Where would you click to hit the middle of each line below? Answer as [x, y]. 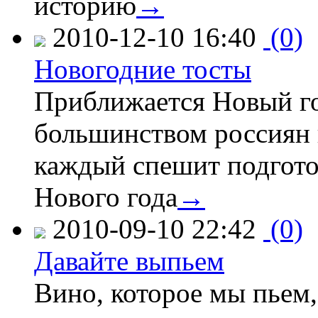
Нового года [106, 197]
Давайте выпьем [129, 261]
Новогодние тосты [143, 69]
